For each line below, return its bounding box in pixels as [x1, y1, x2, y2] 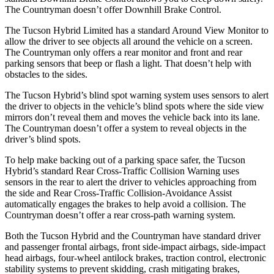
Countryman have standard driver [129, 230, 261, 241]
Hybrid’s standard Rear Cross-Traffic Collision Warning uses [5, 165, 239, 176]
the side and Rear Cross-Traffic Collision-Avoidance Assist [5, 187, 232, 198]
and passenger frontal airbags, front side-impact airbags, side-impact [5, 241, 265, 252]
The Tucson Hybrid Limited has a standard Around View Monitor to [5, 24, 268, 35]
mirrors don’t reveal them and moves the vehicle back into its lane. [5, 111, 260, 122]
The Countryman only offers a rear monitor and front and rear [5, 46, 242, 57]
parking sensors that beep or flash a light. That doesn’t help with [5, 57, 251, 68]
